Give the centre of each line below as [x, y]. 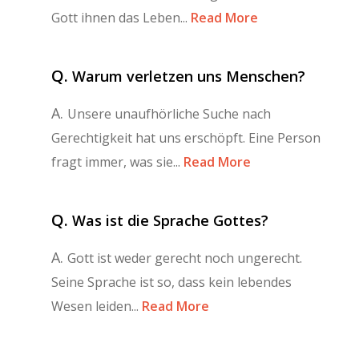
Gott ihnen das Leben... [119, 17]
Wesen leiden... [95, 306]
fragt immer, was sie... [116, 161]
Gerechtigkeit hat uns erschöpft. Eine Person [186, 137]
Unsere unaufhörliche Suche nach [169, 113]
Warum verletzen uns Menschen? [189, 76]
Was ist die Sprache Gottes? [170, 220]
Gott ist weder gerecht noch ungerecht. [185, 258]
